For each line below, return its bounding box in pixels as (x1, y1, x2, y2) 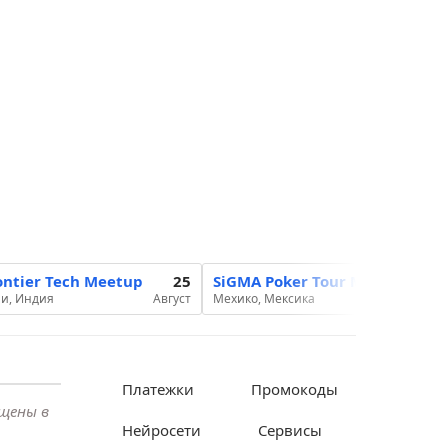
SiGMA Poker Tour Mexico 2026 (213, 271, 444, 292)
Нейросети (122, 420, 201, 441)
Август (153, 290, 191, 308)
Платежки (122, 379, 194, 400)
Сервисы (258, 420, 322, 441)
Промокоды (251, 379, 338, 400)
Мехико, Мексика (213, 290, 315, 308)
